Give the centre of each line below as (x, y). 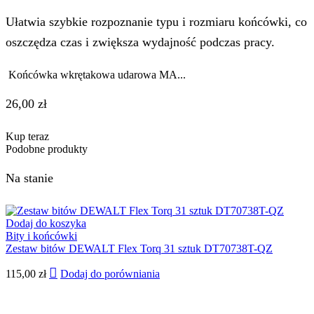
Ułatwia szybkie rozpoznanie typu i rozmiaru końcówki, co (156, 21)
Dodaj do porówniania (110, 273)
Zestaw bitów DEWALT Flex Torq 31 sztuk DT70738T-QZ (139, 248)
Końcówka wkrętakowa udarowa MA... (97, 74)
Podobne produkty (47, 149)
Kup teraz (27, 136)
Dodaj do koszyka (46, 223)
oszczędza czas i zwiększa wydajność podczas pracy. (140, 42)
